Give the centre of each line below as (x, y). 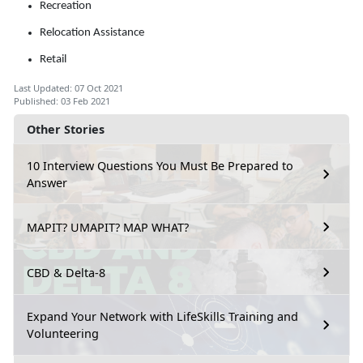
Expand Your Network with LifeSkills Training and (162, 317)
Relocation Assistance (92, 33)
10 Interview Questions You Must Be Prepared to (160, 166)
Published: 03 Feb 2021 (62, 101)
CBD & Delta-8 (66, 272)
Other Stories (66, 130)
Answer (47, 183)
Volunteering (63, 334)
